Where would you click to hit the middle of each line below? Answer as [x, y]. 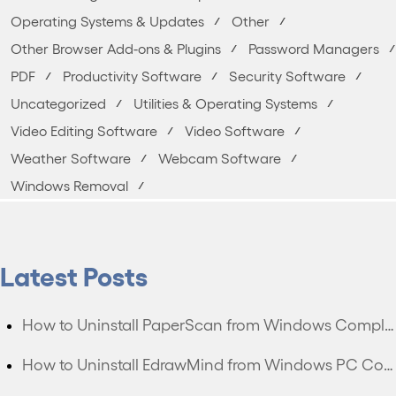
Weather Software [71, 158]
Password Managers [314, 48]
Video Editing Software [84, 130]
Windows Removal [69, 185]
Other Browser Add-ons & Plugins [116, 48]
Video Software [235, 130]
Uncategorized [58, 103]
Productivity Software [132, 76]
